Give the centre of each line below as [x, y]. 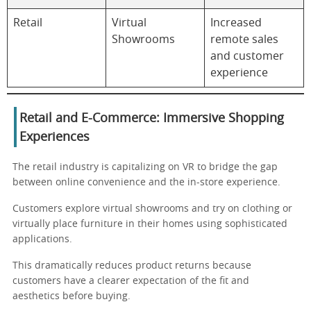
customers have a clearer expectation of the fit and [131, 281]
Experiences [54, 137]
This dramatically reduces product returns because [132, 266]
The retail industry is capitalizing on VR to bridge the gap [145, 167]
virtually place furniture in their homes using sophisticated [150, 224]
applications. [42, 239]
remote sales [244, 39]
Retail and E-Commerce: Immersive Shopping [152, 118]
